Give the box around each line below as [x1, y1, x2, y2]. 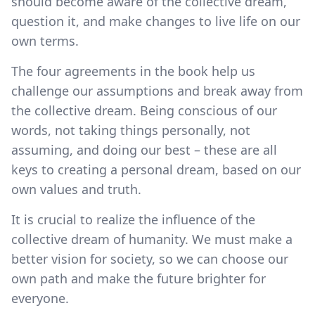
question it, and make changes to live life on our [11, 12, 300, 30]
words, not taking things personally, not [11, 121, 250, 139]
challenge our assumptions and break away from [11, 82, 303, 99]
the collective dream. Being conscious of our [11, 101, 277, 119]
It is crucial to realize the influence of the [11, 210, 255, 228]
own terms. [11, 32, 79, 49]
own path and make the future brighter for [11, 269, 266, 287]
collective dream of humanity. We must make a [11, 230, 292, 247]
